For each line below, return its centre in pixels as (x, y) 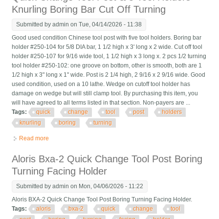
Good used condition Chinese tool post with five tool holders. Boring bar (107, 38)
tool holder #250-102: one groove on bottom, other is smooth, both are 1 (107, 66)
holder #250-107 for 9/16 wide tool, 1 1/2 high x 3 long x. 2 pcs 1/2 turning (109, 56)
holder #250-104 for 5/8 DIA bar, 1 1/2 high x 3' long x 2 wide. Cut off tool (107, 47)
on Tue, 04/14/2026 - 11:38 (106, 25)
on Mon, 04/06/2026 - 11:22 (106, 186)
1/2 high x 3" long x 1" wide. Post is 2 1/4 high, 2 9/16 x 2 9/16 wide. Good (109, 75)
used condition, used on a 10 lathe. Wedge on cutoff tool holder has (101, 84)
